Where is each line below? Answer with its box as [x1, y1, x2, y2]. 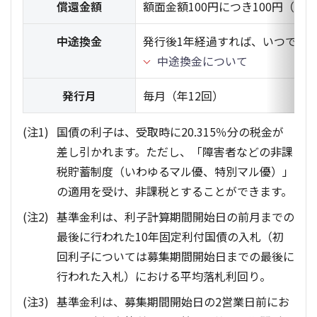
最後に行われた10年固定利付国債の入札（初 [57, 228, 284, 246]
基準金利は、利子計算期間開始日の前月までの [57, 208, 294, 226]
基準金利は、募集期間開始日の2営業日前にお [57, 293, 289, 311]
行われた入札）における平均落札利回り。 [57, 267, 271, 285]
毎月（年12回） [143, 87, 224, 105]
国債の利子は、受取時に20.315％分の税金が [57, 123, 284, 141]
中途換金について [157, 52, 248, 70]
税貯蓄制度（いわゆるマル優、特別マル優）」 [57, 163, 294, 180]
